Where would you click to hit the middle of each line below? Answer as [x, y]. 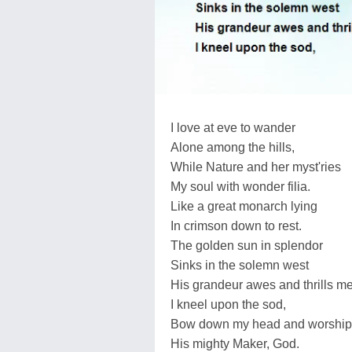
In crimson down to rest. [236, 225]
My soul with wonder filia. [240, 186]
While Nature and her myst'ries [256, 167]
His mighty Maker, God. [235, 343]
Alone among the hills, [233, 147]
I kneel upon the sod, [228, 304]
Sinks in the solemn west [240, 265]
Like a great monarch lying [244, 206]
